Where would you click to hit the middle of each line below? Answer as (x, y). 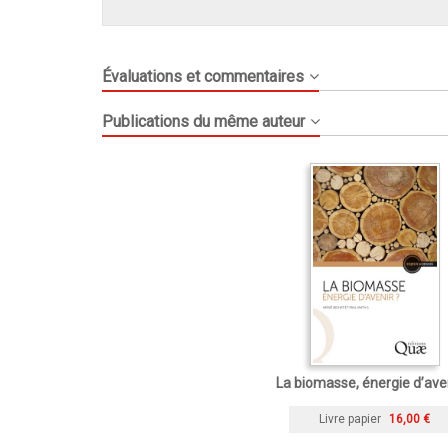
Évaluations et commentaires (203, 76)
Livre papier (350, 418)
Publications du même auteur (203, 121)
